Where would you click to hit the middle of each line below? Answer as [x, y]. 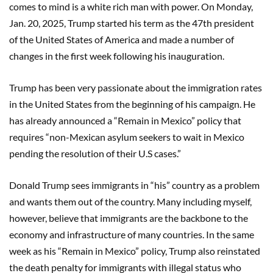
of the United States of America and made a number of [122, 39]
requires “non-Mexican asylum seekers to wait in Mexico [127, 136]
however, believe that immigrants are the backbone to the [129, 218]
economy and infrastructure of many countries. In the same [132, 234]
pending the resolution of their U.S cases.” [95, 153]
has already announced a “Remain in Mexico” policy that [125, 120]
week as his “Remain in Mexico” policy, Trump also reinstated [135, 250]
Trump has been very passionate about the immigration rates [136, 87]
